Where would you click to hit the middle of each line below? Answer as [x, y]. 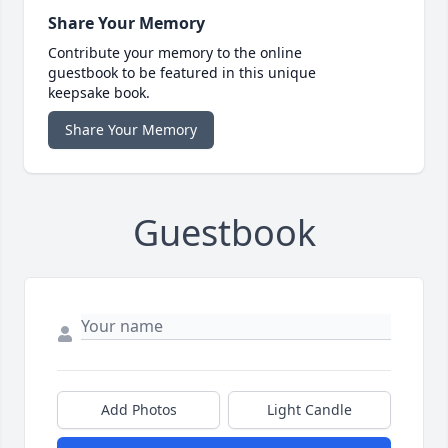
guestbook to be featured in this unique [182, 73]
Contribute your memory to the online [175, 53]
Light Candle [309, 410]
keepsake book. [99, 93]
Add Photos [138, 410]
